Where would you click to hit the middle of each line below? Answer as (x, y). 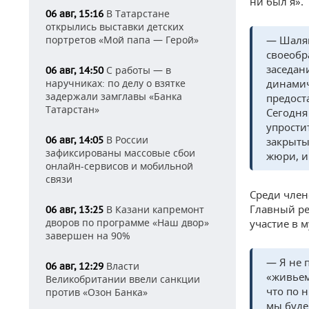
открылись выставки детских (114, 27)
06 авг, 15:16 (74, 14)
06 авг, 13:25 (74, 210)
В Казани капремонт (154, 209)
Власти (121, 266)
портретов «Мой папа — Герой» (122, 40)
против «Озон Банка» (97, 292)
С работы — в (137, 70)
